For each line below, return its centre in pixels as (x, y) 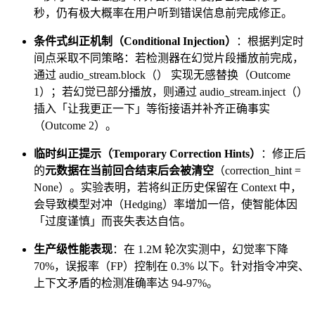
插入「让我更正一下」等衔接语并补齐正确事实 (152, 109)
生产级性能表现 (73, 250)
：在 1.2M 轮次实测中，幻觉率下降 (200, 250)
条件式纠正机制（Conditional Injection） (135, 41)
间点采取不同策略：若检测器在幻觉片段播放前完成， (169, 58)
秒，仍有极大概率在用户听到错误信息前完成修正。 (163, 13)
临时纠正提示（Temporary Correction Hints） (147, 154)
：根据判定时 (270, 41)
